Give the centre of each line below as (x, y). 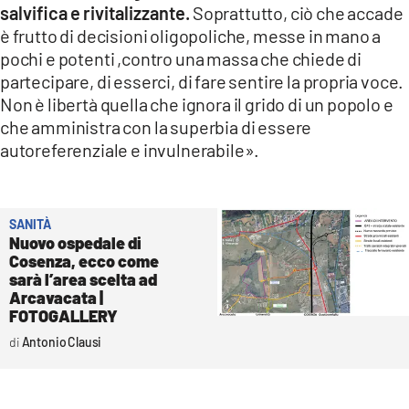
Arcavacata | (56, 297)
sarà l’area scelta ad (83, 279)
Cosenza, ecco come (84, 261)
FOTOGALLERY (63, 315)
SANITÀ (30, 224)
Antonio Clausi (62, 341)
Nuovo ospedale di (75, 242)
